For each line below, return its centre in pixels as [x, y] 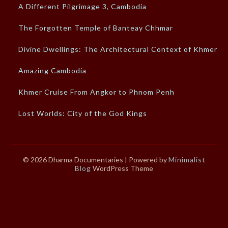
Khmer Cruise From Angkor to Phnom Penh [97, 92]
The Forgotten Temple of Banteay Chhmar [96, 27]
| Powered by [146, 159]
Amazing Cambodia [53, 70]
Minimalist [187, 159]
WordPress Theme [122, 168]
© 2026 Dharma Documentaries [74, 159]
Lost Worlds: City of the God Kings [83, 113]
